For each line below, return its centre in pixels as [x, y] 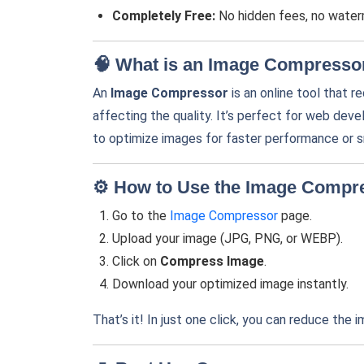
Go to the [141, 216]
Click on [136, 261]
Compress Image [212, 261]
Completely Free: [164, 16]
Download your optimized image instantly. [230, 284]
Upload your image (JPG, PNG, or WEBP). [227, 238]
